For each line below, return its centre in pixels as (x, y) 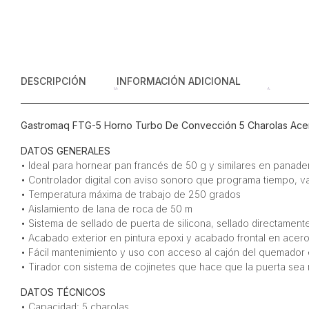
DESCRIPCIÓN (53, 81)
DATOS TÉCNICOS (63, 292)
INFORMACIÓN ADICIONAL (178, 81)
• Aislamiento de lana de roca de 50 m (106, 209)
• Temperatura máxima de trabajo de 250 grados (130, 194)
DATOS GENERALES (65, 151)
